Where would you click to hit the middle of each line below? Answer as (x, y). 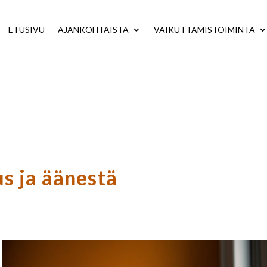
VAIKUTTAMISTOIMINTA (205, 29)
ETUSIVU (27, 29)
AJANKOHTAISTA (94, 29)
